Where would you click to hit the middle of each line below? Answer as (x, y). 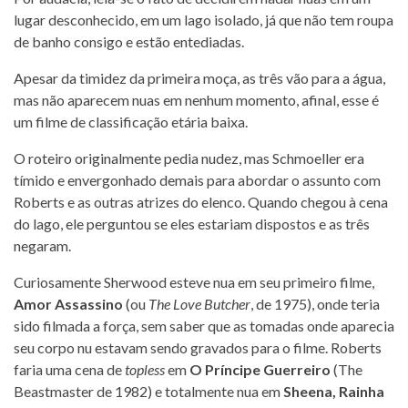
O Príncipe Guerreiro (260, 369)
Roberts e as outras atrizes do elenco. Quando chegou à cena (201, 201)
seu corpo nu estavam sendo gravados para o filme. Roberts (198, 347)
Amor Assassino (68, 303)
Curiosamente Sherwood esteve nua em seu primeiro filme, (194, 281)
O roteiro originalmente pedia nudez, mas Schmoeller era (189, 158)
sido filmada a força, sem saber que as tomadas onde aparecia (204, 325)
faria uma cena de (69, 369)
